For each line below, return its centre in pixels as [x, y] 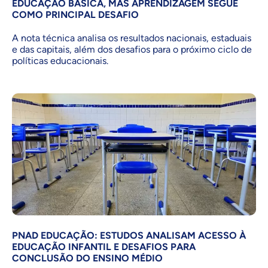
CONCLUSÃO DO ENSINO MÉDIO [87, 258]
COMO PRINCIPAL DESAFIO [75, 15]
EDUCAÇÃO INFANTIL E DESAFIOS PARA [104, 247]
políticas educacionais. [60, 61]
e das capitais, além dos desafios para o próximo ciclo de [132, 50]
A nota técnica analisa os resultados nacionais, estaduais [132, 38]
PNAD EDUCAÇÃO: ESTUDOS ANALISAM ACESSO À [129, 236]
